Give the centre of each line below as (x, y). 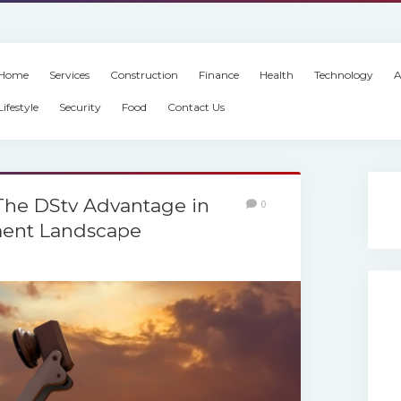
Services (69, 75)
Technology (343, 75)
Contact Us (196, 107)
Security (80, 107)
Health (276, 75)
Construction (144, 75)
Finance (218, 75)
